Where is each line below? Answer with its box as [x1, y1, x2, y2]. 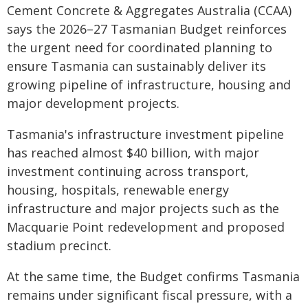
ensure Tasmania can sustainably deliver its [7, 58, 266, 74]
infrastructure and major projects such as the [7, 200, 279, 217]
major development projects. [7, 95, 179, 111]
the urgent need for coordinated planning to [7, 39, 272, 56]
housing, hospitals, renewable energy [7, 181, 229, 198]
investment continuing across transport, [7, 163, 249, 179]
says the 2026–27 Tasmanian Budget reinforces [7, 21, 287, 37]
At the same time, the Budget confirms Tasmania [7, 268, 300, 285]
